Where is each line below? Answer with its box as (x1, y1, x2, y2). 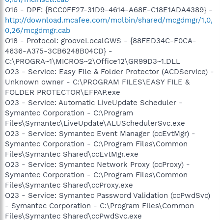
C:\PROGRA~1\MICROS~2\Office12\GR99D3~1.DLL (5, 56, 180, 66)
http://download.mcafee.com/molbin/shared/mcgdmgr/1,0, (5, 15, 213, 25)
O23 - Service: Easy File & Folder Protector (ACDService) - (5, 67, 214, 76)
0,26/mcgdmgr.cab (5, 26, 70, 35)
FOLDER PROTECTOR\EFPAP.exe (5, 87, 120, 97)
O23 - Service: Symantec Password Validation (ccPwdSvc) (5, 191, 210, 200)
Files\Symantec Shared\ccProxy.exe (5, 180, 133, 190)
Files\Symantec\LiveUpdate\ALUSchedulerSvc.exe (5, 118, 185, 128)
